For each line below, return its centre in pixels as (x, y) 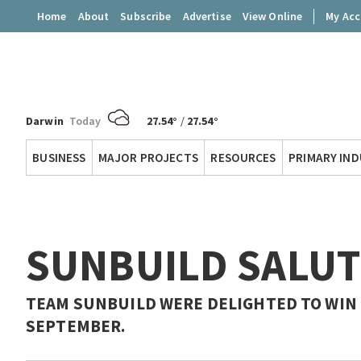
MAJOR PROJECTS (148, 157)
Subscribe (146, 16)
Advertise (207, 16)
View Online (272, 16)
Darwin (45, 121)
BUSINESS (59, 157)
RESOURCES (243, 157)
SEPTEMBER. (76, 326)
